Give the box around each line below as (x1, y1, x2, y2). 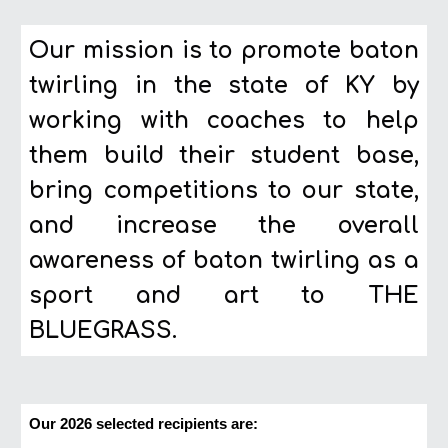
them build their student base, (29, 143, 419, 169)
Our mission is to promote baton (29, 38, 419, 64)
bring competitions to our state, (29, 178, 419, 204)
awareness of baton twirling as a (29, 248, 419, 274)
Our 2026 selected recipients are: (29, 416, 259, 432)
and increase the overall (29, 213, 419, 239)
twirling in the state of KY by (29, 73, 419, 99)
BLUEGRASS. (29, 318, 185, 344)
